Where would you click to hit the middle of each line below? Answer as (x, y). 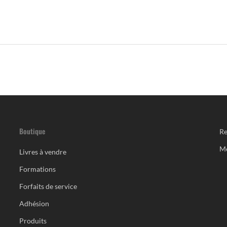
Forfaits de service (48, 186)
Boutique (32, 131)
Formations (37, 169)
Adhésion (34, 203)
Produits (33, 221)
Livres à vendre (43, 152)
